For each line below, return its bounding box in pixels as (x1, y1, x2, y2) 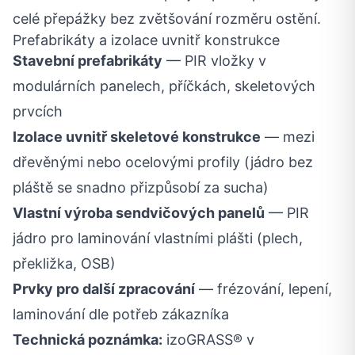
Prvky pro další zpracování (13, 281, 195, 298)
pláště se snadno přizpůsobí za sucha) (13, 179, 269, 197)
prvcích (13, 103, 63, 120)
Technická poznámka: (13, 331, 162, 349)
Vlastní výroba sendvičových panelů (13, 204, 265, 222)
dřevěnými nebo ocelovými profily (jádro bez (13, 154, 313, 171)
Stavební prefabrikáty (13, 52, 162, 70)
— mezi (261, 128, 315, 146)
